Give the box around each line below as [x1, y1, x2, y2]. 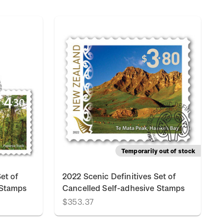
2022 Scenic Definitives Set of [62, 171, 176, 181]
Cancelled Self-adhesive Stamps [62, 183, 185, 192]
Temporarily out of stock [121, 147, 195, 154]
